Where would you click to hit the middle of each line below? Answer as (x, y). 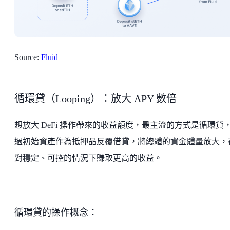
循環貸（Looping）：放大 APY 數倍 (95, 98)
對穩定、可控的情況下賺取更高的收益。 (88, 158)
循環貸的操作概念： (56, 212)
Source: (28, 57)
